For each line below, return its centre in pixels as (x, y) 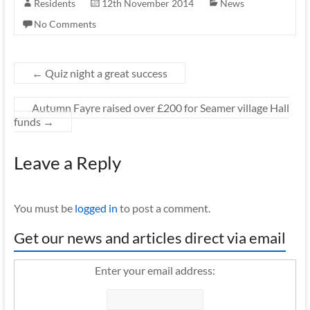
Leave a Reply (67, 163)
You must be (44, 208)
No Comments (65, 24)
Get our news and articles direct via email (149, 238)
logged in (96, 208)
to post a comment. (164, 208)
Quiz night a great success (105, 73)
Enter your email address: (155, 270)
